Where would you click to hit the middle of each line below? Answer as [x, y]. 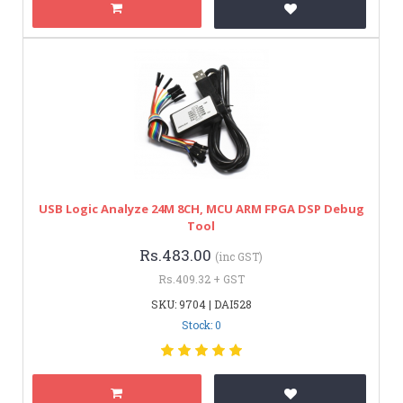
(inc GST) [239, 256]
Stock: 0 [201, 324]
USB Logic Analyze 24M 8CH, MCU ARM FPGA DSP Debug [201, 208]
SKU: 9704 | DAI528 [201, 304]
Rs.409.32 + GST [201, 278]
